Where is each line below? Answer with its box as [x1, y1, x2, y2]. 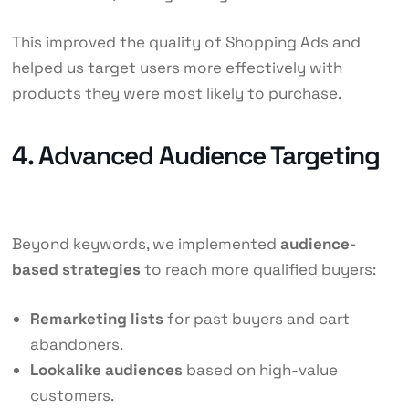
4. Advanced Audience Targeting [11, 139, 380, 173]
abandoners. [29, 334, 123, 355]
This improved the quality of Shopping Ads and [11, 32, 361, 53]
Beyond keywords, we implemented [11, 234, 280, 255]
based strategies [11, 259, 141, 280]
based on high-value [182, 360, 338, 381]
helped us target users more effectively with [11, 58, 342, 79]
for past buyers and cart [163, 309, 350, 330]
